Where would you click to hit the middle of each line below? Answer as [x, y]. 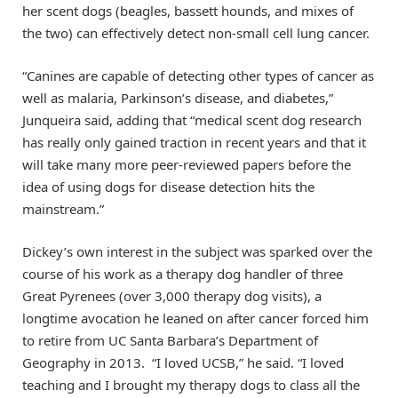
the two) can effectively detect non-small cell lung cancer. [196, 32]
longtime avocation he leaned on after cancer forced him [195, 318]
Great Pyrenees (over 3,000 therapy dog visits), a [172, 296]
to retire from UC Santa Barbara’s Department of [170, 341]
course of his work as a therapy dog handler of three [183, 274]
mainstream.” [63, 208]
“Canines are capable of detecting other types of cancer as [198, 75]
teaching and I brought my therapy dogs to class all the [191, 385]
